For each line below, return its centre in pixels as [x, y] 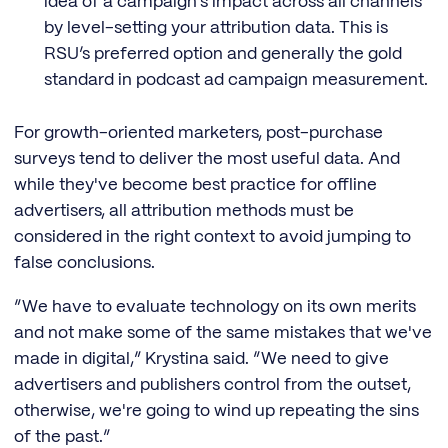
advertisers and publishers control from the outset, [212, 385]
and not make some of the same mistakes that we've [223, 333]
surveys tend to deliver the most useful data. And [207, 158]
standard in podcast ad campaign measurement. [235, 80]
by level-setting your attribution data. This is [215, 28]
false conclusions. [84, 262]
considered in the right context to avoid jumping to [212, 236]
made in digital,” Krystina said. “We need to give [201, 359]
